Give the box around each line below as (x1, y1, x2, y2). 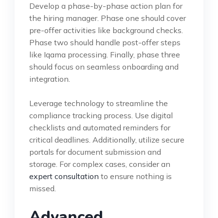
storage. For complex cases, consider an (29, 159, 170, 169)
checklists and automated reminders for (29, 122, 170, 132)
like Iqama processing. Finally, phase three (29, 49, 180, 59)
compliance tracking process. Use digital (29, 110, 173, 120)
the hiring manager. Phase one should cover (29, 13, 186, 23)
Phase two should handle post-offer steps (29, 37, 181, 47)
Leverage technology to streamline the (29, 98, 168, 108)
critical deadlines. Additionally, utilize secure (29, 134, 184, 145)
